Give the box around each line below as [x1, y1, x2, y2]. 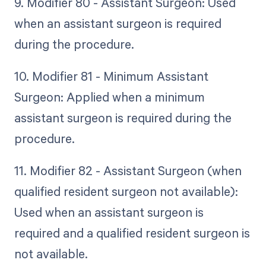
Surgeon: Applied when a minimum [14, 88, 205, 105]
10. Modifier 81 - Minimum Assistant [14, 67, 208, 84]
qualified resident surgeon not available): [14, 182, 238, 199]
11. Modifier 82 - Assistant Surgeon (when [14, 161, 242, 179]
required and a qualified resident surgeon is [14, 224, 250, 241]
